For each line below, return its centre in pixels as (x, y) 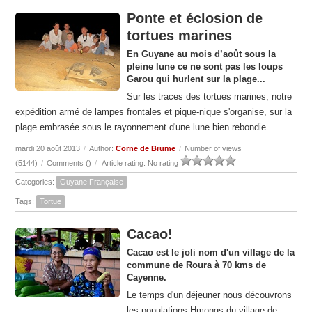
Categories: (36, 182)
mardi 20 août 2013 (48, 149)
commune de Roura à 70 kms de (197, 265)
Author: (103, 149)
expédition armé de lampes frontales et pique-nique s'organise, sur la (154, 112)
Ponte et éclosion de (195, 18)
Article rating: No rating (141, 163)
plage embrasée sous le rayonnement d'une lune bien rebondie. (142, 127)
